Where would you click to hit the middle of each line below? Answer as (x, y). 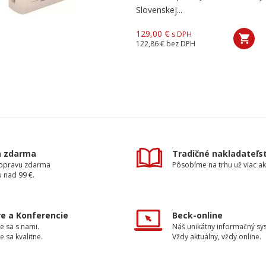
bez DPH (181, 44)
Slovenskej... (159, 10)
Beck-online (197, 215)
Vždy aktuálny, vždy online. (217, 237)
